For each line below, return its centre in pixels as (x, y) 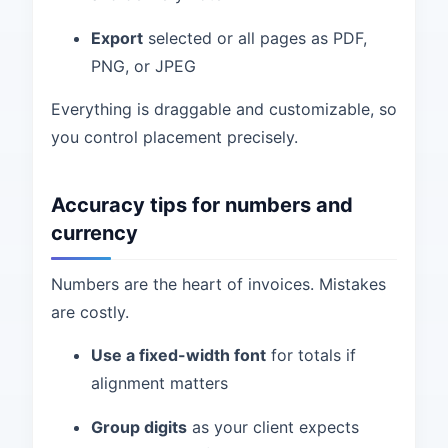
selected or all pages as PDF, (255, 38)
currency (94, 233)
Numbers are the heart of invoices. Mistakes (218, 284)
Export (117, 38)
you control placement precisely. (174, 137)
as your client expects (273, 427)
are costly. (90, 312)
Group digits (139, 427)
